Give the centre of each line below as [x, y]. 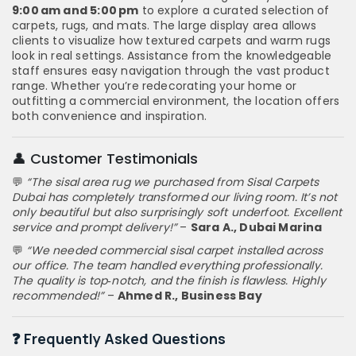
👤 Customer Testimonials [105, 159]
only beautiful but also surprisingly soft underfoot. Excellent [177, 213]
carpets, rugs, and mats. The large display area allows [164, 26]
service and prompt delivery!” [95, 228]
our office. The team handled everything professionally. [167, 266]
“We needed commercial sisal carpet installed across [175, 251]
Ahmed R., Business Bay [190, 296]
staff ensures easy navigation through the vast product [171, 71]
